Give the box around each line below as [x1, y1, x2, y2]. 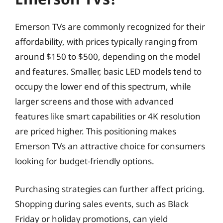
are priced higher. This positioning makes [15, 125, 176, 137]
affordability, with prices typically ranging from [15, 36, 198, 47]
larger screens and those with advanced [15, 96, 173, 107]
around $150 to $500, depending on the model [15, 51, 200, 62]
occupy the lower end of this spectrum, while [15, 81, 191, 92]
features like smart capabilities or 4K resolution [15, 111, 201, 122]
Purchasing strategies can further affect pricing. [15, 183, 205, 195]
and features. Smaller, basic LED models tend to [15, 66, 202, 77]
